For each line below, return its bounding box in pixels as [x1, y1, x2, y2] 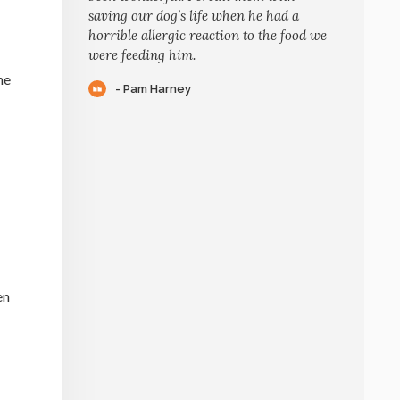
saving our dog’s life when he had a [88, 6, 299, 24]
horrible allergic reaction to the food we [88, 26, 327, 44]
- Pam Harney [115, 82, 191, 96]
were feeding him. [88, 46, 196, 63]
